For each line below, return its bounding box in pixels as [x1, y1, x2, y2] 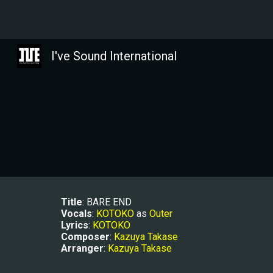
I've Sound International [51, 49, 177, 63]
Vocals [61, 208, 93, 219]
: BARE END [82, 196, 132, 208]
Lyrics [61, 219, 89, 231]
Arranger [61, 243, 104, 254]
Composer [61, 231, 110, 243]
